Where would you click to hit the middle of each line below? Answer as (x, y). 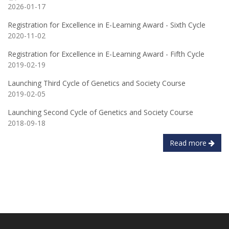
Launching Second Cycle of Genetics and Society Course (100, 112)
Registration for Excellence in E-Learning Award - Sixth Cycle (107, 25)
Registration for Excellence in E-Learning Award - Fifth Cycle (106, 54)
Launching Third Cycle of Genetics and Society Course (97, 83)
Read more (189, 143)
